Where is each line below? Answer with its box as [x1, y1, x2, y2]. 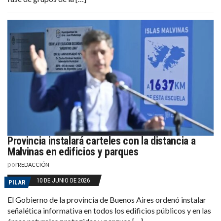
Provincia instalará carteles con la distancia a [7, 134, 196, 147]
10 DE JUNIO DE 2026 [37, 176, 90, 184]
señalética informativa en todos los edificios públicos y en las [7, 205, 211, 215]
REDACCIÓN [18, 161, 49, 168]
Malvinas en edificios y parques [7, 145, 139, 158]
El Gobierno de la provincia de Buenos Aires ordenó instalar [7, 194, 206, 204]
